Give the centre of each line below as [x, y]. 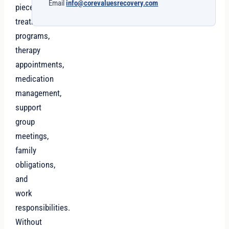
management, [39, 93]
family [26, 151]
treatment [32, 22]
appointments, [40, 65]
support [29, 108]
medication [35, 79]
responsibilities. [43, 208]
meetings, [32, 136]
